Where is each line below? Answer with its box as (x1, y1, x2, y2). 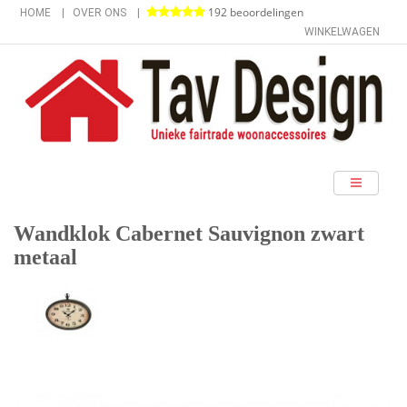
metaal (14, 244, 77, 269)
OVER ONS (73, 6, 126, 19)
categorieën (28, 172, 112, 190)
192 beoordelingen (205, 5, 303, 20)
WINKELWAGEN (304, 25, 381, 38)
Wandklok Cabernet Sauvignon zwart (14, 221, 364, 245)
